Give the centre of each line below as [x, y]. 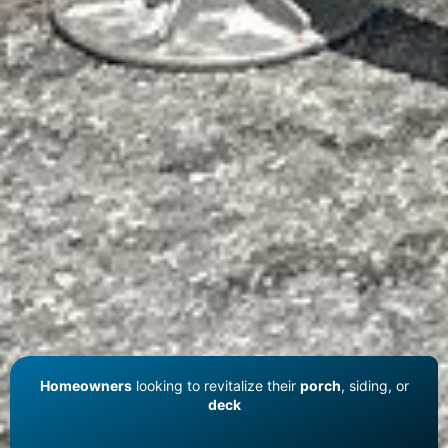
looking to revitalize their [215, 385]
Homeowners [85, 385]
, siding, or [374, 385]
